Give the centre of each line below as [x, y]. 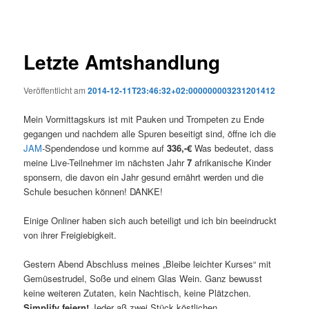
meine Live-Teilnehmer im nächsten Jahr [104, 162]
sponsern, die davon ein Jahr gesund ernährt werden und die [144, 177]
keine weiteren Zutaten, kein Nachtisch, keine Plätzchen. [138, 292]
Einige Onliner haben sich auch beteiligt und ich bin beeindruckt [150, 220]
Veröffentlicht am [56, 90]
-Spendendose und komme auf [105, 148]
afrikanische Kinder [232, 162]
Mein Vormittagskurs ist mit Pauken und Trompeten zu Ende [144, 119]
